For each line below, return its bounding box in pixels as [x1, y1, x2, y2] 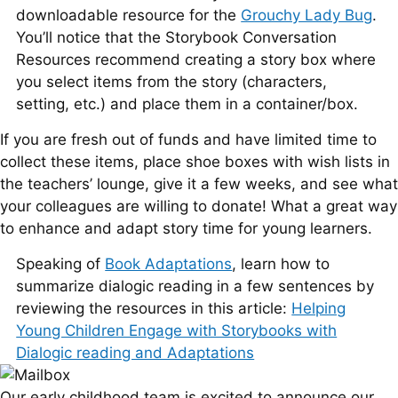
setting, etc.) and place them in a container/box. [16, 95, 359, 113]
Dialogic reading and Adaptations [16, 344, 255, 362]
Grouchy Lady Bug [241, 6, 373, 24]
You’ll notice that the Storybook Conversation [16, 28, 338, 46]
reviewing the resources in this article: [16, 299, 292, 317]
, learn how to [232, 255, 330, 273]
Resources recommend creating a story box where [16, 51, 377, 68]
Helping [291, 299, 346, 317]
